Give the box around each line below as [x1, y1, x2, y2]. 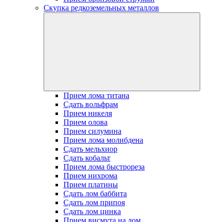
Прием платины [63, 180, 118, 189]
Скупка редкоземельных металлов [44, 3, 159, 12]
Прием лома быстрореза [63, 163, 145, 171]
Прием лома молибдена [63, 136, 143, 144]
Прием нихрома [63, 171, 117, 180]
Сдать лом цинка [63, 207, 121, 216]
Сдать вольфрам [63, 100, 118, 109]
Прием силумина [63, 127, 121, 135]
